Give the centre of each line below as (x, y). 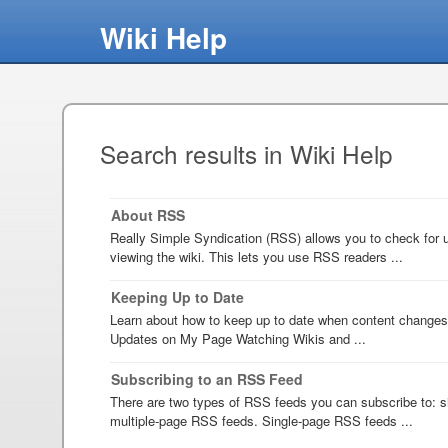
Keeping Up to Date (177, 296)
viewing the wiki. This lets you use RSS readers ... (256, 256)
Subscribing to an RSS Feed (207, 378)
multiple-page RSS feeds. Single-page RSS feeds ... (261, 420)
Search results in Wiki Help (246, 154)
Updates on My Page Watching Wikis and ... (238, 338)
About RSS (148, 214)
